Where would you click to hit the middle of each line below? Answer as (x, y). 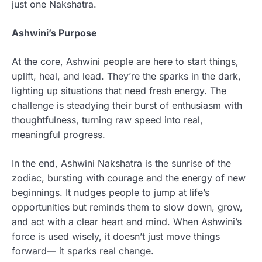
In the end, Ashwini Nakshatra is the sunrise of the (121, 163)
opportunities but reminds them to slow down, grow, (127, 207)
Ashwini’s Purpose (54, 32)
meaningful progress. (58, 134)
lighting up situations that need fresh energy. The (119, 90)
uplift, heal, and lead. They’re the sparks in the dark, (126, 76)
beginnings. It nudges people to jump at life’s (111, 192)
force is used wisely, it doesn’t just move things (116, 236)
